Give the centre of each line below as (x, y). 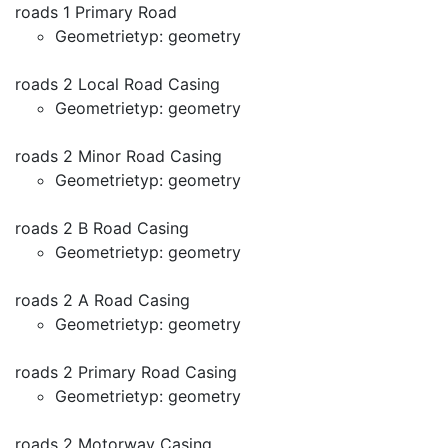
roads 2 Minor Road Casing (118, 156)
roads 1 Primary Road (96, 12)
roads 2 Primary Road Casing (126, 372)
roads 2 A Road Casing (102, 300)
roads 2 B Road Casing (102, 228)
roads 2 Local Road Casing (117, 84)
